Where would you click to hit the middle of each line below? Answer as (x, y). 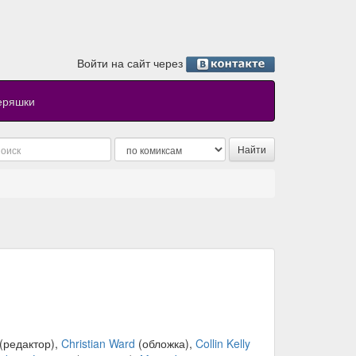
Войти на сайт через (132, 63)
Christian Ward (98, 344)
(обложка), (165, 344)
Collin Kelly (222, 344)
